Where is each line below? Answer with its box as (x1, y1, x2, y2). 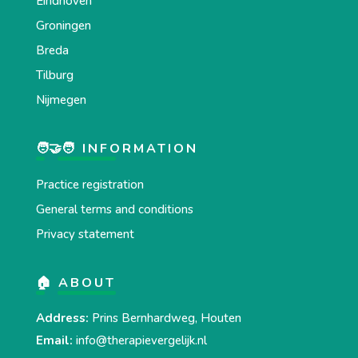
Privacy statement (35, 225, 134, 242)
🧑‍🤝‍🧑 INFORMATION (35, 139, 198, 157)
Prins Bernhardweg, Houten (88, 309, 241, 326)
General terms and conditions (35, 201, 193, 217)
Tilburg (35, 66, 74, 83)
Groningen (35, 17, 91, 34)
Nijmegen (35, 91, 86, 108)
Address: (35, 309, 89, 326)
